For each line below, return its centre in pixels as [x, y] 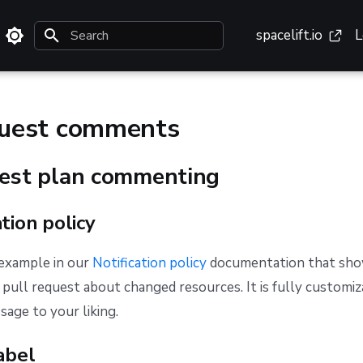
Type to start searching [124, 65]
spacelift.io [289, 35]
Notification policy [149, 263]
